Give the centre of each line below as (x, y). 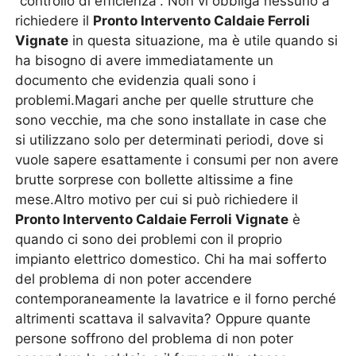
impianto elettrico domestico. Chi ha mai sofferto (171, 259)
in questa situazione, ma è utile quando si (203, 41)
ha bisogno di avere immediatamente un (145, 60)
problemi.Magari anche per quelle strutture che (165, 100)
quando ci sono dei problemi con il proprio (149, 239)
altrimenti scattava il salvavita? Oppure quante (163, 319)
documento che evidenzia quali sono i (136, 80)
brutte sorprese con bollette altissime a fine (155, 180)
